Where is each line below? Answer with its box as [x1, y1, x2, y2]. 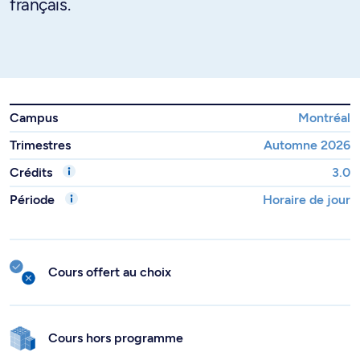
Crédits [10, 165, 55, 180]
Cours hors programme [48, 330, 183, 346]
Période [10, 192, 58, 207]
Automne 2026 [264, 137, 350, 153]
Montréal [298, 110, 350, 125]
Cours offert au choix [48, 264, 171, 280]
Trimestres [10, 137, 71, 153]
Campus [10, 110, 58, 125]
